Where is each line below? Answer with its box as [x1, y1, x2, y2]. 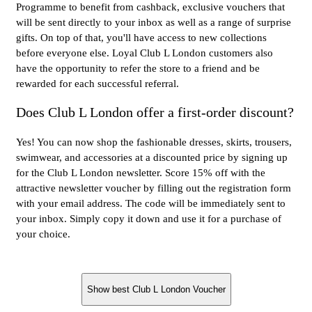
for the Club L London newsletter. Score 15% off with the [16, 166, 265, 178]
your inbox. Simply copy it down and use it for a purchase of [16, 212, 281, 224]
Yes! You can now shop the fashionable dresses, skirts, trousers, [16, 136, 292, 148]
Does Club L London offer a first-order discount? [16, 104, 294, 120]
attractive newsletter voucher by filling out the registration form [16, 182, 291, 194]
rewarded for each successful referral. [16, 78, 179, 90]
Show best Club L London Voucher [86, 284, 226, 295]
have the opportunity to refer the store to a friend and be [16, 63, 260, 75]
